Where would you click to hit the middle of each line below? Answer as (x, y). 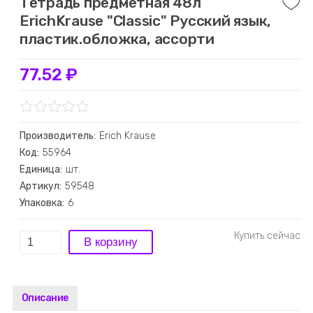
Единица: (41, 169)
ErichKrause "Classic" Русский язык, (145, 21)
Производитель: (57, 136)
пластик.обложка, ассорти (117, 39)
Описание (45, 298)
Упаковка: (42, 203)
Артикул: (40, 186)
